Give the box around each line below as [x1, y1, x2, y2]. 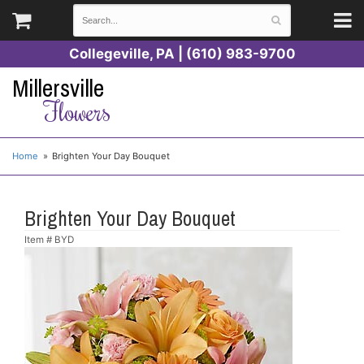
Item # [24, 233, 54, 245]
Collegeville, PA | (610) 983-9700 [68, 45, 296, 62]
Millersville [12, 72, 104, 104]
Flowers [43, 93, 110, 128]
